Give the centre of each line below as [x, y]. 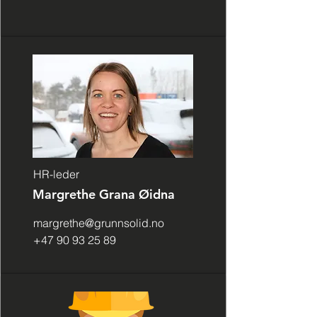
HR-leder [56, 174]
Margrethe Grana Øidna [104, 194]
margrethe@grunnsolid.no [99, 223]
